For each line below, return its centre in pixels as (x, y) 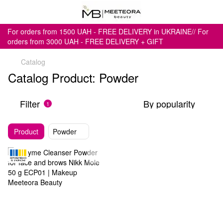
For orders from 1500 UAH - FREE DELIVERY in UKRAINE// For (108, 31)
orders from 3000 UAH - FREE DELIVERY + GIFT (85, 41)
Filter (30, 104)
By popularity (169, 104)
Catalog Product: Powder (73, 77)
